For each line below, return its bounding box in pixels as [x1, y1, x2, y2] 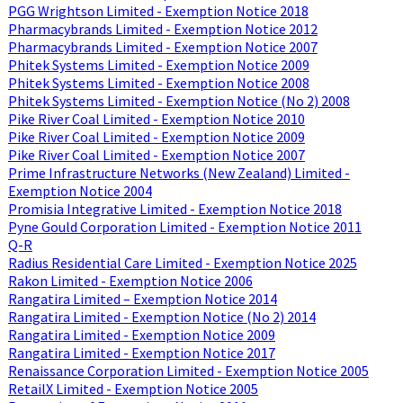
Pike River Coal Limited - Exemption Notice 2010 [7, 109, 305, 128]
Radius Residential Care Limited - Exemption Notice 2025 [7, 253, 357, 272]
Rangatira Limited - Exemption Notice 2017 [7, 343, 275, 362]
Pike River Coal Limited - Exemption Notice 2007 [7, 145, 305, 164]
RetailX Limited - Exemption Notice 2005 [7, 379, 258, 398]
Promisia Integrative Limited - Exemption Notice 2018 [7, 199, 342, 218]
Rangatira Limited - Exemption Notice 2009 [7, 325, 275, 344]
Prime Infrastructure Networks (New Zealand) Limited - [7, 163, 350, 182]
